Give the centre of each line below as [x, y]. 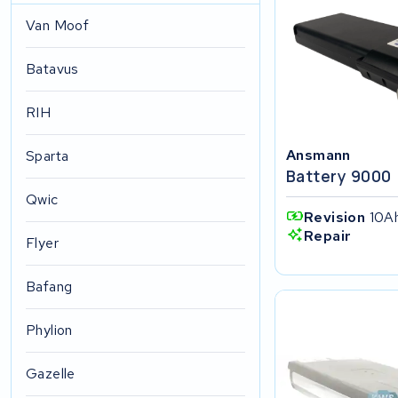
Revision [336, 217]
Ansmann [318, 155]
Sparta [48, 156]
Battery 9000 [338, 175]
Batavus [52, 69]
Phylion [49, 330]
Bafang [49, 287]
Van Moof [58, 25]
